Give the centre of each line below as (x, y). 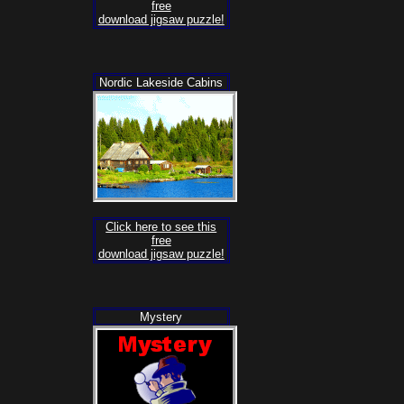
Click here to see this (161, 226)
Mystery (161, 317)
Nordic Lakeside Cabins (161, 83)
